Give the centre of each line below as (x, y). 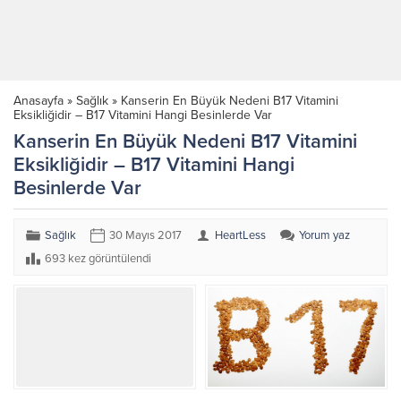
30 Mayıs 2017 (145, 235)
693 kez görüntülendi (98, 259)
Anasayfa (38, 101)
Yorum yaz (324, 235)
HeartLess (240, 235)
